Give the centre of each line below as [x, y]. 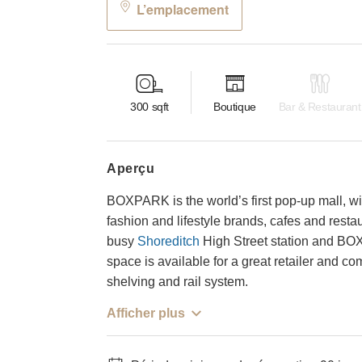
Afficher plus [146, 313]
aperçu [136, 168]
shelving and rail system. [177, 281]
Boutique [235, 107]
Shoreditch [168, 241]
